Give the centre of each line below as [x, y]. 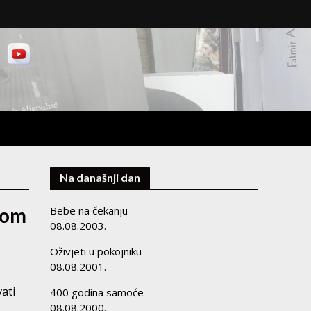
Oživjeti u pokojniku [96, 251]
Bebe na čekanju [89, 210]
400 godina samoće [97, 292]
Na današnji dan [100, 177]
